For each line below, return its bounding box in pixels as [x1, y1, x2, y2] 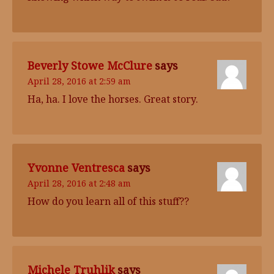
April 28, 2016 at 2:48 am [28, 177, 131, 189]
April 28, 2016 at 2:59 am [28, 75, 131, 87]
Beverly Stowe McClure [28, 58, 152, 73]
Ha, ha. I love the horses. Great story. [28, 92, 198, 106]
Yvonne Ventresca [28, 160, 125, 175]
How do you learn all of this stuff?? [28, 194, 189, 208]
